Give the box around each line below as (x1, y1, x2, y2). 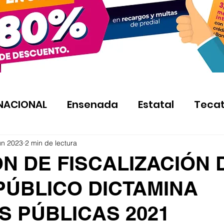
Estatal (138, 97, 174, 111)
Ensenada (67, 97, 118, 111)
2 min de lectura (25, 138, 77, 147)
